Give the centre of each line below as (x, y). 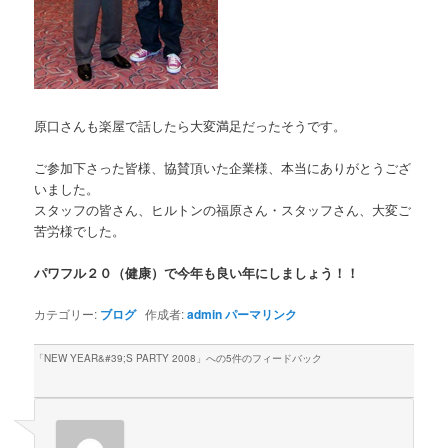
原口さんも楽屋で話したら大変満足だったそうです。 (190, 126)
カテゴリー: (67, 313)
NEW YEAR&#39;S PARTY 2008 (120, 357)
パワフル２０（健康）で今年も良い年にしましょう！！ (197, 273)
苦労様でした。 (80, 231)
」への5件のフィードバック (259, 357)
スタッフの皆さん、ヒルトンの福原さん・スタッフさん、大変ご (223, 210)
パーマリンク (261, 313)
